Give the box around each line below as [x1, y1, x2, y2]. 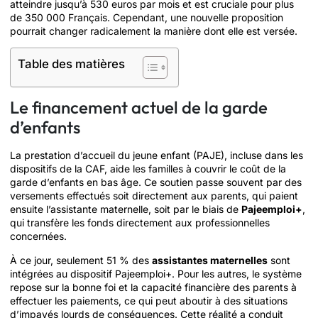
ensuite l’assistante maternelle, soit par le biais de [10, 203, 241, 216]
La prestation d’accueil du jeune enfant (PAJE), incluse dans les [10, 149, 303, 162]
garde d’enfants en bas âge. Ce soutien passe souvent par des [10, 176, 302, 189]
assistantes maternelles [152, 253, 268, 266]
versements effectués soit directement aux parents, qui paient [10, 190, 298, 202]
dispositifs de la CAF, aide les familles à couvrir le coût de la [10, 163, 286, 175]
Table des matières [18, 57, 125, 72]
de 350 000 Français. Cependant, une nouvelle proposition [10, 11, 283, 23]
